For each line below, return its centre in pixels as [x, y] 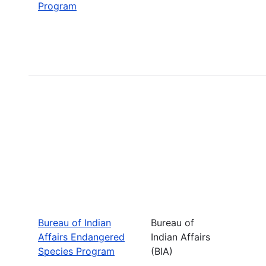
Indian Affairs [180, 237]
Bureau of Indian [75, 222]
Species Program [76, 251]
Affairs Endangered [81, 237]
